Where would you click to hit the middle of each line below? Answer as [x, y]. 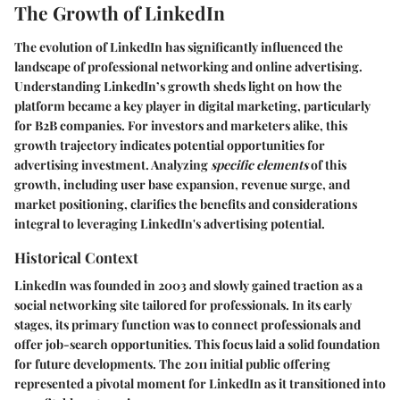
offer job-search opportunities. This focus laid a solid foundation [197, 344]
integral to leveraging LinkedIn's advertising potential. [170, 223]
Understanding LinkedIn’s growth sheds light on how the [178, 86]
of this [327, 164]
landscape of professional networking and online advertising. [188, 66]
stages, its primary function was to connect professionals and [187, 324]
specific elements [259, 164]
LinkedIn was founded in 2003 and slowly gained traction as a [188, 285]
